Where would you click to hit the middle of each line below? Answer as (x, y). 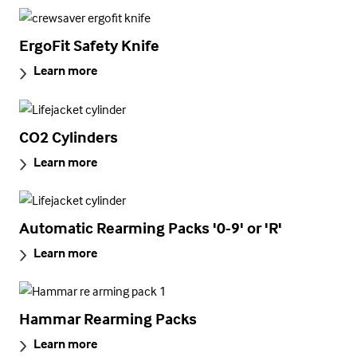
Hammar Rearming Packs (108, 319)
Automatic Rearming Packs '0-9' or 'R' (151, 227)
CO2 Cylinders (69, 136)
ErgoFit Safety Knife (89, 45)
